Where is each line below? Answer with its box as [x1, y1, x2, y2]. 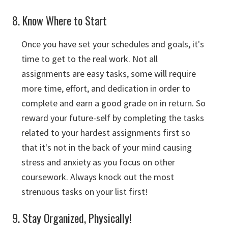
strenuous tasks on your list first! [21, 186, 148, 197]
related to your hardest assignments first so [21, 127, 190, 138]
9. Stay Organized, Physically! [12, 210, 131, 226]
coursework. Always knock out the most [21, 171, 174, 183]
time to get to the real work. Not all [21, 53, 158, 65]
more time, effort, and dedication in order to [21, 82, 190, 94]
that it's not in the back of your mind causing [21, 141, 192, 153]
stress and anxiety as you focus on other [21, 156, 175, 168]
